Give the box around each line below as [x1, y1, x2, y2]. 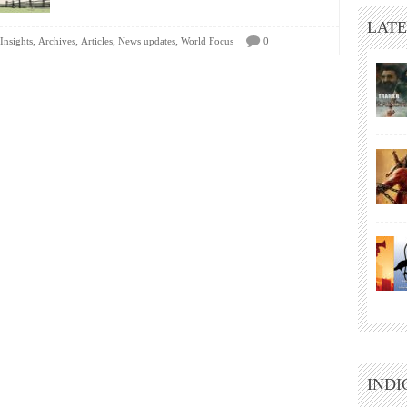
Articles [81, 35, 113, 46]
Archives [38, 35, 75, 46]
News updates [118, 35, 175, 46]
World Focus [181, 35, 233, 46]
